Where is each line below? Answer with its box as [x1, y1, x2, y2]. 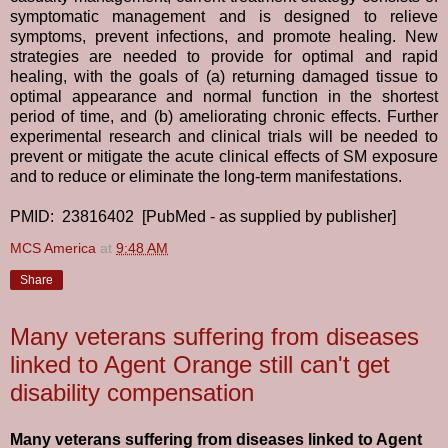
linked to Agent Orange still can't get [10, 350, 390, 378]
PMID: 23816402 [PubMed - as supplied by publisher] [10, 207, 396, 225]
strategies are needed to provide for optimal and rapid [10, 47, 438, 65]
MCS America [10, 239, 96, 256]
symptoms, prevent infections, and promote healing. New [10, 27, 438, 45]
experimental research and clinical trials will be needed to [10, 127, 438, 145]
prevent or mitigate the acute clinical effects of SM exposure [10, 147, 438, 165]
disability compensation [10, 378, 254, 406]
